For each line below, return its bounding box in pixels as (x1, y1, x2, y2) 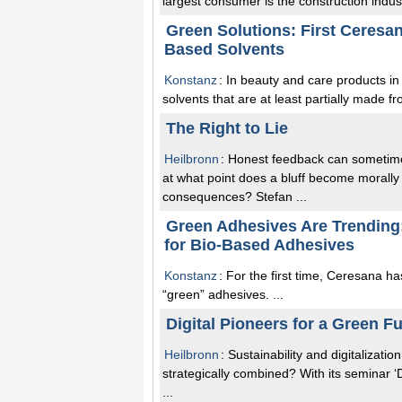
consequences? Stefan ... (162, 188, 307, 204)
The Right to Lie (166, 118, 288, 137)
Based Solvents (164, 39, 284, 58)
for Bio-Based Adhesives (164, 235, 354, 254)
